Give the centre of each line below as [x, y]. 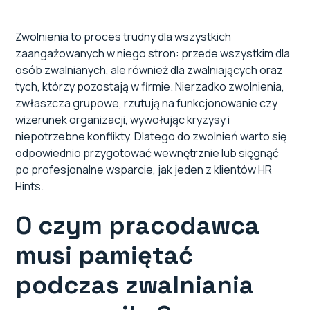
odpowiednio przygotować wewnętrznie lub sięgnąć [147, 153]
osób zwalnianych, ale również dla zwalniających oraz [149, 70]
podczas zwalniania [135, 285]
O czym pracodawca [138, 226]
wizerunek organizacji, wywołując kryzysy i [123, 120]
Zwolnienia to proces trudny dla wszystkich [124, 37]
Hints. [30, 186]
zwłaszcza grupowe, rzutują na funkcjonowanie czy [147, 103]
